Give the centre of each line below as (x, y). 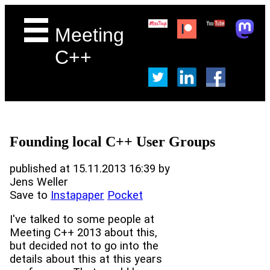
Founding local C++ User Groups (112, 141)
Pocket (125, 195)
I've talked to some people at (82, 220)
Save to (30, 195)
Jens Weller (39, 182)
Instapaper (77, 195)
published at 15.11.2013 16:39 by (90, 168)
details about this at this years (86, 259)
